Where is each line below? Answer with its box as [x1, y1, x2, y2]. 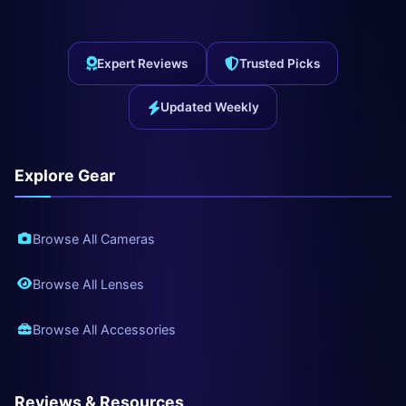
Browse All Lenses [33, 275, 144, 292]
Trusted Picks [238, 55, 320, 71]
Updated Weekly [159, 100, 259, 115]
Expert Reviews [97, 55, 188, 71]
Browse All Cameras [33, 230, 155, 246]
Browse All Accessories [33, 321, 176, 337]
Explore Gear [14, 166, 115, 185]
